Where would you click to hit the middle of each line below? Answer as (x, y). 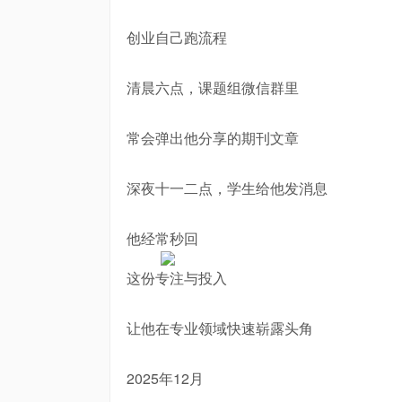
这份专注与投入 (177, 278)
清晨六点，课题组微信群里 (213, 87)
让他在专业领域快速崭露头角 (220, 328)
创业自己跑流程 (177, 37)
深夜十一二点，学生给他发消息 (227, 188)
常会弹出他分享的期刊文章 (213, 138)
